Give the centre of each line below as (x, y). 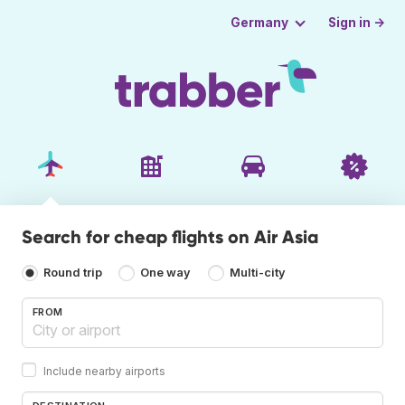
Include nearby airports (104, 371)
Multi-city (257, 273)
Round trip (73, 273)
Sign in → (357, 22)
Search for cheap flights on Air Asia (170, 236)
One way (166, 273)
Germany (259, 23)
